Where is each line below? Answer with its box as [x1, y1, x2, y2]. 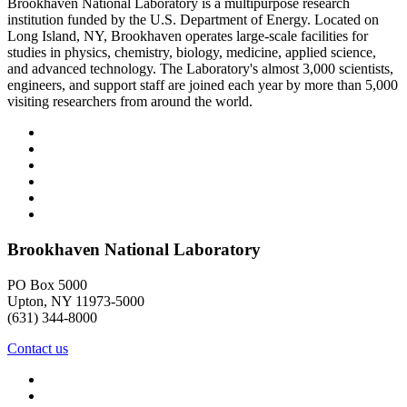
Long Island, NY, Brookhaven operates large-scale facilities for [7, 28, 368, 45]
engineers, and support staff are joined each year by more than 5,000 [7, 77, 398, 94]
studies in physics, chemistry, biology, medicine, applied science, [7, 45, 376, 61]
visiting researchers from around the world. [7, 94, 253, 110]
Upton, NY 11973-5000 [7, 293, 144, 309]
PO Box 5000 [7, 276, 87, 293]
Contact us [7, 340, 68, 356]
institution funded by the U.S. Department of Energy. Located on [7, 12, 379, 28]
